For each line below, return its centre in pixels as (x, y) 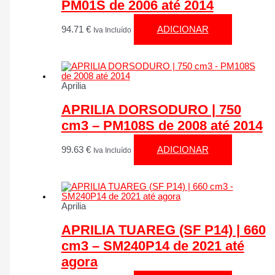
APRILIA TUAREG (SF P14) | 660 (163, 230)
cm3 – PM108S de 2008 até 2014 (162, 126)
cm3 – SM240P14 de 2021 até (153, 246)
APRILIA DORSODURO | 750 (151, 110)
